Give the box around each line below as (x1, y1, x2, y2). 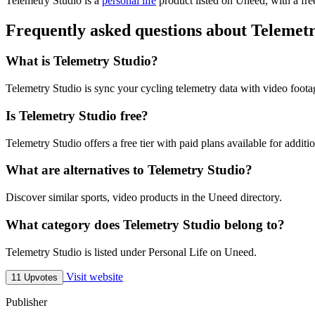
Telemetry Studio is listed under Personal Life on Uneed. (6, 245, 257, 258)
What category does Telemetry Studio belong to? (6, 217, 285, 232)
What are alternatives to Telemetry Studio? (6, 162, 252, 178)
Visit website (63, 270, 123, 283)
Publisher (6, 295, 47, 308)
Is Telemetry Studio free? (6, 108, 148, 123)
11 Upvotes (11, 271, 58, 283)
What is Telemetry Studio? (6, 53, 158, 69)
